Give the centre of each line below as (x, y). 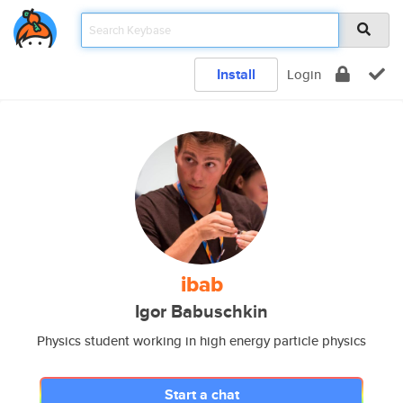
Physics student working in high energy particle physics (201, 340)
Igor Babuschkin (201, 312)
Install (236, 74)
